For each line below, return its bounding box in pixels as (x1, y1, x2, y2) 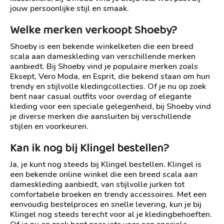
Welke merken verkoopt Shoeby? (10, 21, 177, 40)
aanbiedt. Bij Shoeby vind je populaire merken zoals (10, 61, 198, 72)
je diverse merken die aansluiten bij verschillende (10, 111, 191, 122)
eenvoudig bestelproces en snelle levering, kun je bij (10, 199, 201, 210)
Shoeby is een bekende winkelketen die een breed (10, 41, 193, 52)
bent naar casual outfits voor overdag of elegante (10, 91, 191, 102)
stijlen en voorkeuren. (10, 121, 88, 132)
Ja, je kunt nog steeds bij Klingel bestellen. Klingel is (10, 159, 201, 170)
